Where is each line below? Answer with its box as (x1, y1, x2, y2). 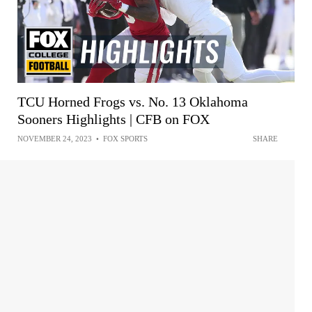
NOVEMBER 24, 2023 (17, 134, 92, 143)
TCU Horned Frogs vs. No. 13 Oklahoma (17, 93, 248, 109)
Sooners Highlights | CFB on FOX (17, 111, 210, 127)
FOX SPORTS (103, 134, 148, 143)
